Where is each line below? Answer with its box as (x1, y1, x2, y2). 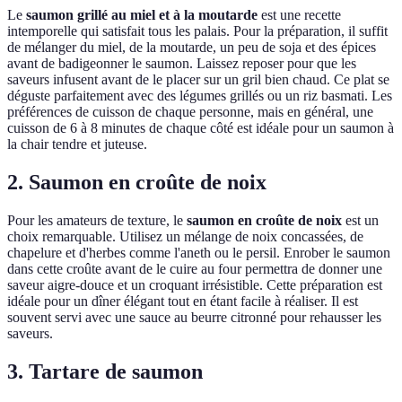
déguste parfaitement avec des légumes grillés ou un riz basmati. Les (7, 88, 392, 104)
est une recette (258, 7, 341, 23)
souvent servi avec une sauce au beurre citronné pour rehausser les (7, 310, 381, 326)
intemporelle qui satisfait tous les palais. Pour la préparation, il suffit (7, 23, 388, 39)
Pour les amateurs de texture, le (7, 213, 187, 229)
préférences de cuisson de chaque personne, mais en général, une (7, 104, 373, 120)
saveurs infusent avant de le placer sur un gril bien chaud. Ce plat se (7, 72, 389, 88)
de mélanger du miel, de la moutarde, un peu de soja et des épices (7, 39, 376, 56)
